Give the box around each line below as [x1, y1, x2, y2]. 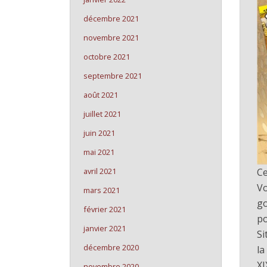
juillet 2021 [83, 108, 121, 119]
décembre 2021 [83, 13, 139, 24]
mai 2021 [83, 147, 114, 157]
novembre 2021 [83, 32, 139, 43]
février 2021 [83, 204, 126, 215]
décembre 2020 [83, 242, 139, 253]
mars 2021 [83, 185, 120, 195]
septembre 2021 [83, 70, 142, 81]
